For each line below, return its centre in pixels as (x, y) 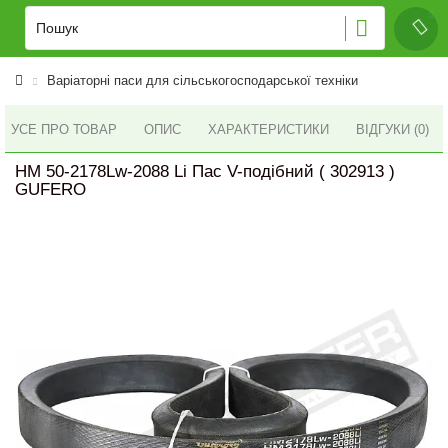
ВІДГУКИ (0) (392, 129)
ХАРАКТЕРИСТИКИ (268, 129)
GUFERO (50, 189)
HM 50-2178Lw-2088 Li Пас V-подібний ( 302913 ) (205, 171)
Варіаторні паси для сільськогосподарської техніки (202, 80)
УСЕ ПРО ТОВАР (64, 129)
